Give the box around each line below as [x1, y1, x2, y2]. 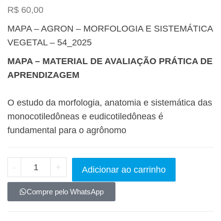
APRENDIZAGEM [7, 70, 79, 80]
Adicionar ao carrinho [82, 165, 166, 175]
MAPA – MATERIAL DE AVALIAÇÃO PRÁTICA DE [7, 56, 213, 67]
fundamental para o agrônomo [7, 125, 126, 136]
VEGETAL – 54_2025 [7, 37, 92, 48]
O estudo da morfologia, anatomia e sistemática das [7, 98, 212, 108]
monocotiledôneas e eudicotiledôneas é [7, 111, 163, 122]
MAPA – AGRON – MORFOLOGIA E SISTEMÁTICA [7, 24, 213, 34]
